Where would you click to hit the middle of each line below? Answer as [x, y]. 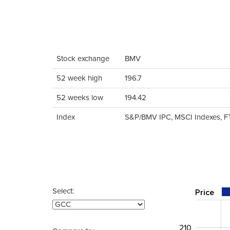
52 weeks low [80, 98]
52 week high [79, 78]
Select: [63, 191]
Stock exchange [83, 59]
